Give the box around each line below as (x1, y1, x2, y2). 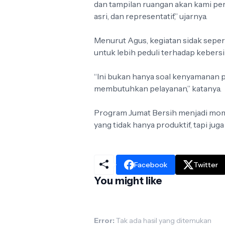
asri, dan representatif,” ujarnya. (94, 11, 207, 21)
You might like (94, 175, 162, 187)
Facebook (134, 160, 167, 169)
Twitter (193, 160, 218, 169)
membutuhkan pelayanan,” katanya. (94, 83, 221, 93)
